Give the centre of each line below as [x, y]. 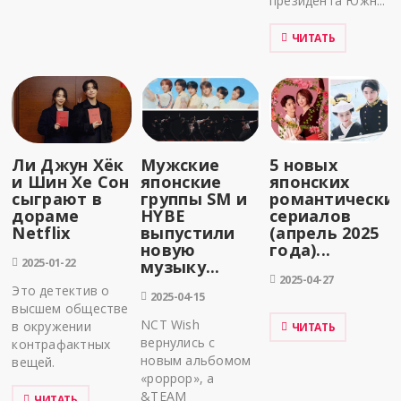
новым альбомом [196, 361]
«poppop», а [178, 379]
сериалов [311, 216]
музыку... [180, 267]
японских [310, 182]
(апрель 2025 [324, 233]
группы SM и [194, 199]
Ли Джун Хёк [68, 165]
